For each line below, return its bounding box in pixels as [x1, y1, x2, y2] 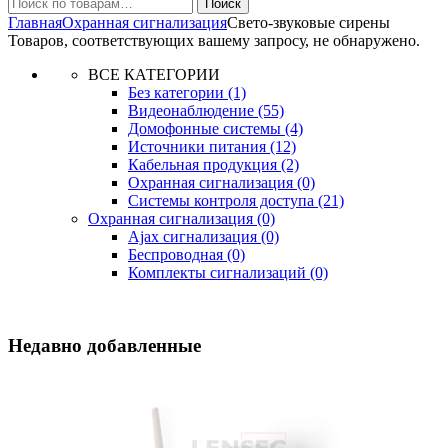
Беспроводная [128, 246, 227, 263]
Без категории [128, 84, 228, 101]
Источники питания [128, 138, 270, 155]
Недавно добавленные [8, 334, 201, 356]
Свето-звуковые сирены [227, 14, 390, 31]
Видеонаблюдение [128, 102, 258, 119]
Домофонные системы [128, 120, 285, 137]
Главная [8, 14, 62, 31]
